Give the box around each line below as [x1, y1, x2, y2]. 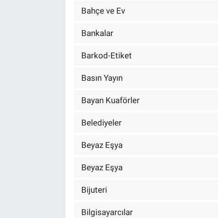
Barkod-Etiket [81, 50, 132, 60]
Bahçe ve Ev [81, 5, 125, 16]
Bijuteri [81, 184, 107, 195]
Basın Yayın [81, 73, 123, 83]
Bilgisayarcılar [81, 207, 133, 217]
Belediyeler [81, 117, 122, 127]
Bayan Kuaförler [81, 95, 140, 105]
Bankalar [81, 28, 113, 38]
